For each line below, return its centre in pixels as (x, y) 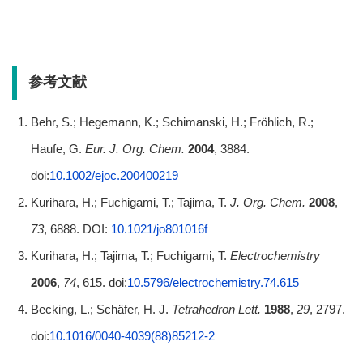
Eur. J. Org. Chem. (135, 148)
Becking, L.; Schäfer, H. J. (101, 309)
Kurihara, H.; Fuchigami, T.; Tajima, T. (130, 202)
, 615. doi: (101, 282)
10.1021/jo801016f (159, 228)
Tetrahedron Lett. (216, 309)
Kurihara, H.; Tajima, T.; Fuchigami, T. (130, 255)
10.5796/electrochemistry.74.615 (213, 282)
